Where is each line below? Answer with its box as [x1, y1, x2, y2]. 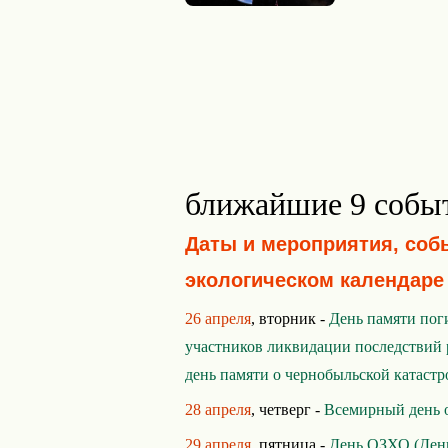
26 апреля [185, 310, 251, 327]
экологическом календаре [185, 269, 444, 291]
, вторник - [251, 310, 329, 327]
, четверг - [251, 401, 324, 418]
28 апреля [185, 401, 251, 418]
